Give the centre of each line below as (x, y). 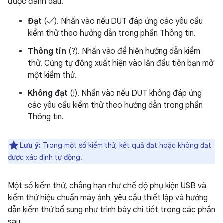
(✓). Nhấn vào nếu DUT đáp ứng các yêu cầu (122, 21)
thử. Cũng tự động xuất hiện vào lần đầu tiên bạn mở (120, 63)
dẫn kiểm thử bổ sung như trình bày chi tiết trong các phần (111, 209)
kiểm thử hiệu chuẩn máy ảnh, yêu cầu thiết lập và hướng (108, 197)
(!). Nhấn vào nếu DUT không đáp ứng (135, 93)
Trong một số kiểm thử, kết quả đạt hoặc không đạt (126, 145)
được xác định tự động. (45, 157)
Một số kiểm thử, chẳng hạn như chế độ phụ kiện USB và (107, 185)
